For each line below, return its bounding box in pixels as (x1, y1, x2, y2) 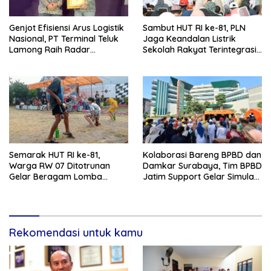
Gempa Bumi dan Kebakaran (143, 182, 261, 193)
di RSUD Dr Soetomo (143, 193, 226, 204)
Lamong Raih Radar (9, 44, 90, 56)
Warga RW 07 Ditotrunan (9, 160, 110, 171)
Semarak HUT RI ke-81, (9, 149, 100, 160)
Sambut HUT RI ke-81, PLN (143, 22, 246, 34)
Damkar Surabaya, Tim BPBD (143, 160, 262, 171)
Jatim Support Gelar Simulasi (143, 171, 260, 182)
